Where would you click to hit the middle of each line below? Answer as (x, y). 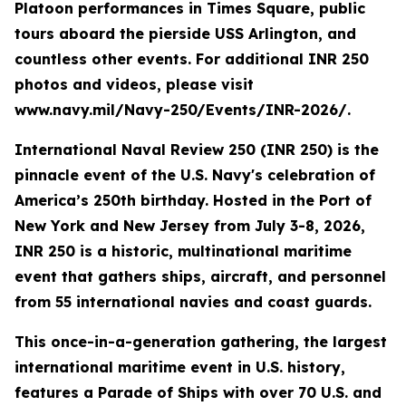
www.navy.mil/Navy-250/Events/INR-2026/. (183, 110)
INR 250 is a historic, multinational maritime (183, 251)
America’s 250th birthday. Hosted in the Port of (193, 200)
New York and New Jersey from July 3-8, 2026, (190, 226)
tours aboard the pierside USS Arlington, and (185, 34)
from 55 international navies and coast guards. (193, 302)
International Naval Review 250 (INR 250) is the (197, 150)
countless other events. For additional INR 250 (192, 59)
